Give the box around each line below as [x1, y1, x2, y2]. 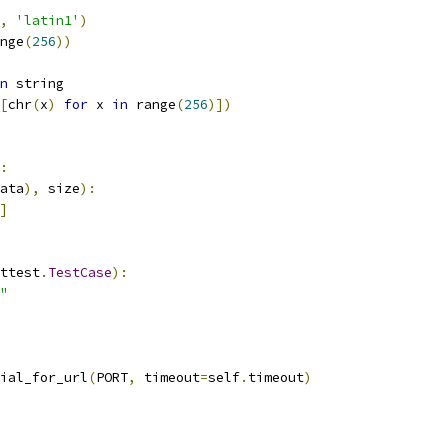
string [8, 75, 64, 92]
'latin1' [16, 12, 80, 29]
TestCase [48, 264, 112, 281]
